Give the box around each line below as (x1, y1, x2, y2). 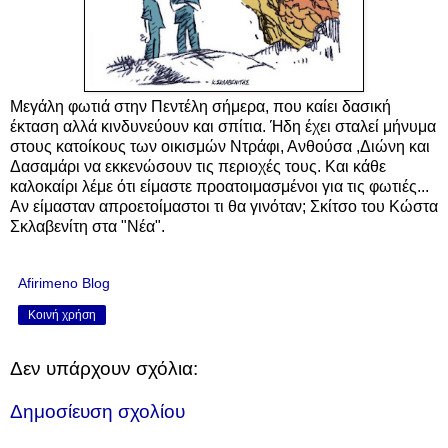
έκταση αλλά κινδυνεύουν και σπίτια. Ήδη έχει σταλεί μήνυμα (10, 117, 436, 135)
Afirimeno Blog (18, 274, 110, 291)
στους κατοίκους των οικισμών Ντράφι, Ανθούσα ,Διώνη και (10, 137, 430, 155)
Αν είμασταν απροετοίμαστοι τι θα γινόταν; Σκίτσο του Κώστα (10, 197, 438, 215)
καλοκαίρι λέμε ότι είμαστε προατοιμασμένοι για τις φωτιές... (10, 177, 429, 195)
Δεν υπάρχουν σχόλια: (10, 357, 198, 379)
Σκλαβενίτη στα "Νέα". (10, 217, 165, 235)
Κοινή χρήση (28, 307, 96, 322)
